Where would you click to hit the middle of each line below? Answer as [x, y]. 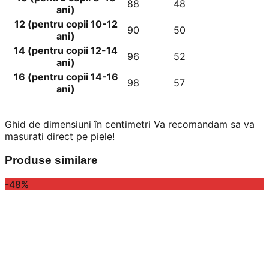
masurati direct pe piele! [60, 137]
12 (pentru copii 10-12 [66, 24]
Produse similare [51, 160]
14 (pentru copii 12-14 [66, 51]
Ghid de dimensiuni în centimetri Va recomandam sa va [130, 125]
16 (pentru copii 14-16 [66, 77]
